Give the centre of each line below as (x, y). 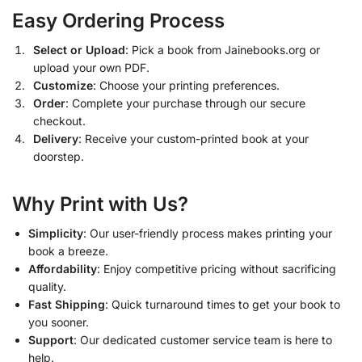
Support (51, 339)
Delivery (56, 138)
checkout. (59, 120)
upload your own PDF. (91, 67)
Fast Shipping (67, 304)
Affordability (63, 268)
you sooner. (59, 322)
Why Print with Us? (100, 204)
